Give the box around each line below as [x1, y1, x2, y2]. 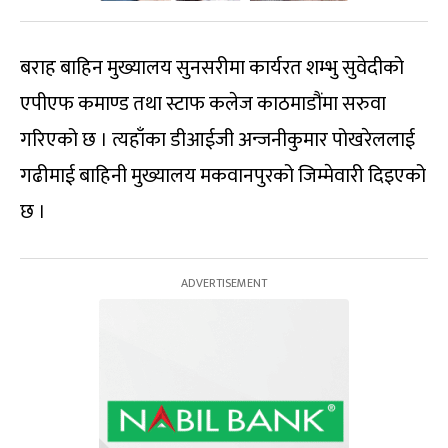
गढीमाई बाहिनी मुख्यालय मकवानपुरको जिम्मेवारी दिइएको [20, 159, 426, 193]
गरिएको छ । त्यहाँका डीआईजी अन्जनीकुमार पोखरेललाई [20, 123, 415, 157]
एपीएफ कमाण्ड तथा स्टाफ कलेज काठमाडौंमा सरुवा [20, 87, 386, 121]
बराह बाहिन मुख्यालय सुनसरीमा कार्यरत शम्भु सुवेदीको [20, 51, 404, 85]
